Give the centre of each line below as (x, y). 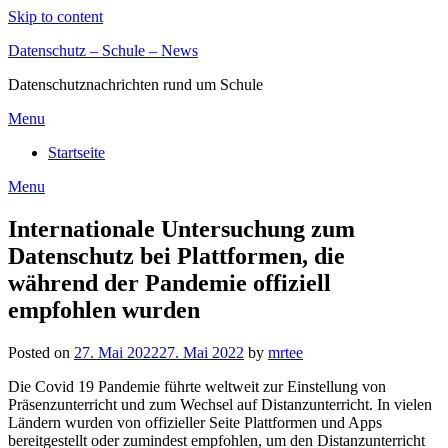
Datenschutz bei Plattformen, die (176, 255)
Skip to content (55, 16)
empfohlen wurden (104, 309)
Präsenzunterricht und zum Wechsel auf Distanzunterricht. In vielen (220, 404)
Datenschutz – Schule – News (103, 50)
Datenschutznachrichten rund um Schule (135, 84)
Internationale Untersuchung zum (181, 228)
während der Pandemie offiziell (169, 282)
